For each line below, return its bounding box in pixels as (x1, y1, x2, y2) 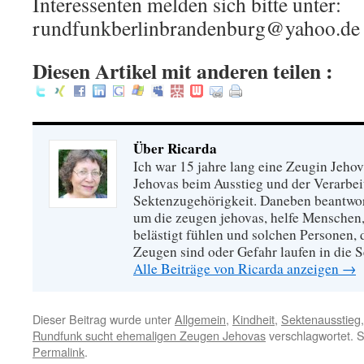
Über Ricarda (133, 138, 217, 158)
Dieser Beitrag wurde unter (32, 310, 175, 327)
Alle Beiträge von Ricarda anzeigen (133, 259, 342, 278)
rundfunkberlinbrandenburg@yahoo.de (32, 14, 360, 41)
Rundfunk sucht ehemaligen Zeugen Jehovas (32, 327, 266, 344)
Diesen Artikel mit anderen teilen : (32, 55, 333, 86)
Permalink (32, 343, 84, 360)
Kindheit (232, 310, 275, 327)
